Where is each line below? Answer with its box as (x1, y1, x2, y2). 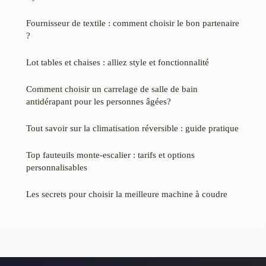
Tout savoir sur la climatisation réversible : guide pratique (26, 123, 239, 134)
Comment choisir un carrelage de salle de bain (26, 84, 198, 94)
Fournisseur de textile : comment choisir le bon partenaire (26, 18, 239, 28)
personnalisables (26, 162, 87, 173)
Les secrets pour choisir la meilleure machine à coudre (26, 189, 227, 199)
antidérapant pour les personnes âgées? (26, 96, 171, 107)
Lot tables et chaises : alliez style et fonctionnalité (26, 57, 209, 68)
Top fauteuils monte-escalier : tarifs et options (26, 150, 195, 160)
